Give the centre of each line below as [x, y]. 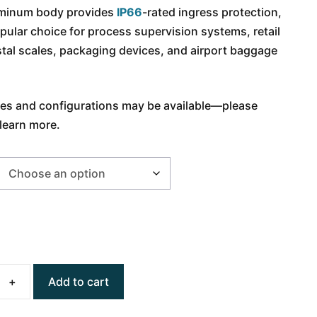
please [240, 105]
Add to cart [79, 281]
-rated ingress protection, [212, 12]
